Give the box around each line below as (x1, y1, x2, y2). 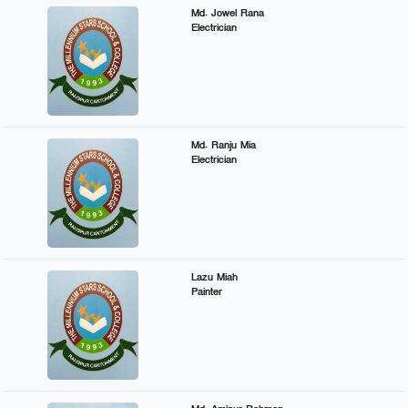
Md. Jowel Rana (191, 6, 264, 20)
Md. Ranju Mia (191, 138, 256, 152)
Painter (191, 285, 222, 299)
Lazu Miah (191, 270, 238, 284)
